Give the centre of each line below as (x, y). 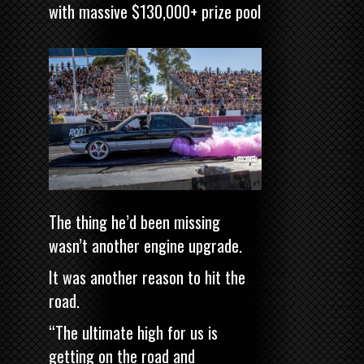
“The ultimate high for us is (133, 333)
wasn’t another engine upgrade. (145, 246)
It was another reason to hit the (147, 277)
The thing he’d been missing (134, 222)
